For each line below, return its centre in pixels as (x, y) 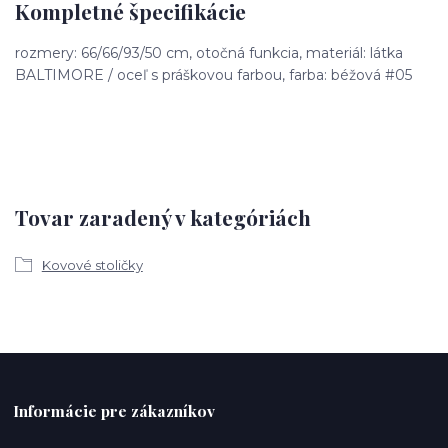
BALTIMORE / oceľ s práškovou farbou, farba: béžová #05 (213, 74)
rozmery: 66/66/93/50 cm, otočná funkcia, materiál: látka (209, 52)
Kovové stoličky (92, 265)
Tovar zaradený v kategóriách (163, 216)
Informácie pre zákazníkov (114, 411)
